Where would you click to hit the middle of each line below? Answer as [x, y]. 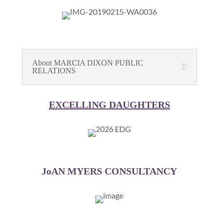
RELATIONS [54, 71]
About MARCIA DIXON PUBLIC [88, 63]
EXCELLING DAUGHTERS [109, 105]
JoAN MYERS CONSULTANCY [109, 171]
